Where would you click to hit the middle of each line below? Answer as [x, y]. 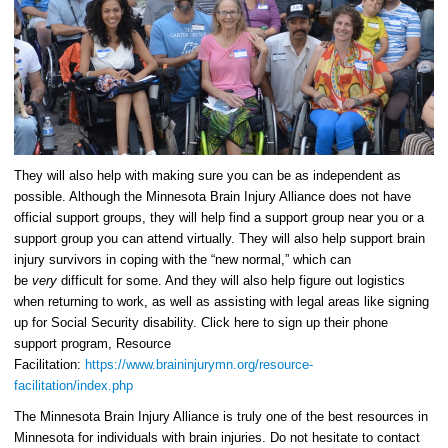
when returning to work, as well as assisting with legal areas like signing [221, 301]
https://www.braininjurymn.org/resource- [199, 364]
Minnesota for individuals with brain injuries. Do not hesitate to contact [217, 437]
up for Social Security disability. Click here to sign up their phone [201, 322]
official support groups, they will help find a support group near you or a [219, 217]
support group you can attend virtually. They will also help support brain [219, 238]
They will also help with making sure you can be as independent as [207, 175]
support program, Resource [92, 343]
